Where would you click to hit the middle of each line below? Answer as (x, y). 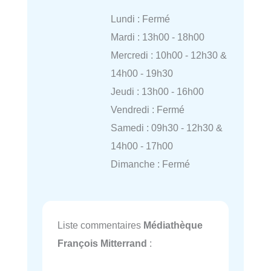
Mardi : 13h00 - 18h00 (157, 37)
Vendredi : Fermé (147, 109)
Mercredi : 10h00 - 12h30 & (168, 55)
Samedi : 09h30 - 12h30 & (166, 127)
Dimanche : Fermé (150, 164)
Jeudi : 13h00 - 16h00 (157, 91)
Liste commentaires (100, 225)
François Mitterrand (102, 243)
